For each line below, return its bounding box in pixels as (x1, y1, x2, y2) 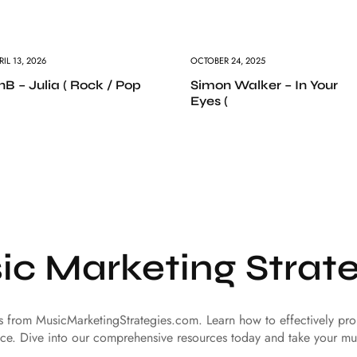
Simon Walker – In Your (190, 76, 338, 92)
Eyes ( (190, 92, 228, 108)
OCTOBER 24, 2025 (190, 53, 265, 67)
